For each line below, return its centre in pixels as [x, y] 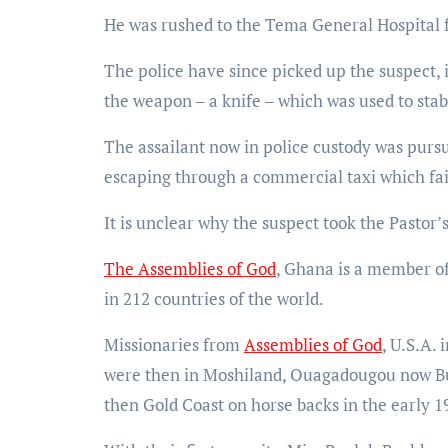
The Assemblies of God [190, 268]
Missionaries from [174, 344]
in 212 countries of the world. [214, 298]
